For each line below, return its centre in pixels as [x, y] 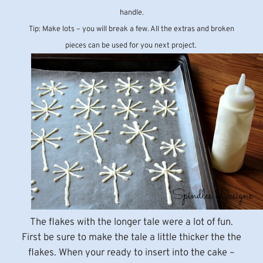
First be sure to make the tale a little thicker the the [131, 238]
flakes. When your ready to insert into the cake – [131, 253]
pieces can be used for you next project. [131, 46]
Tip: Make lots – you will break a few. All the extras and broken [131, 30]
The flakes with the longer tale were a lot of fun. [131, 222]
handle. [131, 13]
